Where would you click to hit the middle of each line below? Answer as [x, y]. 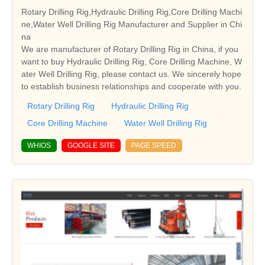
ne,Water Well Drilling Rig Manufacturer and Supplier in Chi [132, 24]
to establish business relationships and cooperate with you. [131, 86]
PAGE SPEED [154, 145]
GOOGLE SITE [91, 145]
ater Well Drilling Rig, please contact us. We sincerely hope [131, 74]
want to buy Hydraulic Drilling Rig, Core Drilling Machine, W [131, 61]
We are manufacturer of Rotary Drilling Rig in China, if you [130, 49]
